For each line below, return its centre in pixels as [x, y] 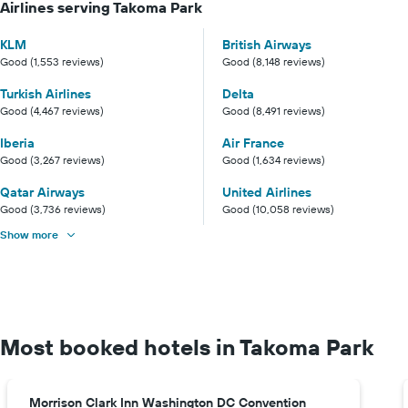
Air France [253, 143]
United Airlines [267, 193]
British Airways [267, 45]
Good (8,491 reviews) [274, 111]
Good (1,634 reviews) [274, 160]
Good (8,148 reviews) [274, 62]
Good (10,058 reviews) [278, 209]
